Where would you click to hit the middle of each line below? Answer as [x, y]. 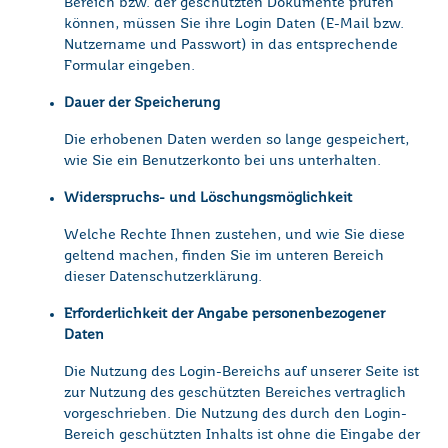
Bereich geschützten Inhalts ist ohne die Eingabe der [242, 435]
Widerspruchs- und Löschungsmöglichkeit [208, 198]
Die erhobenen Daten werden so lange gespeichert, [236, 140]
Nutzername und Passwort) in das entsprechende [231, 45]
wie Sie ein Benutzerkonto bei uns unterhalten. [222, 161]
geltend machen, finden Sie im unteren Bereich [224, 256]
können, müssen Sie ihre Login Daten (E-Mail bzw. [234, 24]
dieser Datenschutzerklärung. [163, 277]
